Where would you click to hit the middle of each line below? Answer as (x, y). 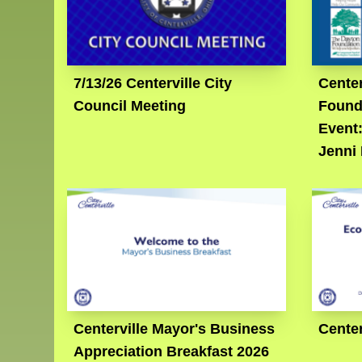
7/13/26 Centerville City (153, 84)
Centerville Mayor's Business (175, 329)
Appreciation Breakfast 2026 (172, 352)
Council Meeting (130, 106)
